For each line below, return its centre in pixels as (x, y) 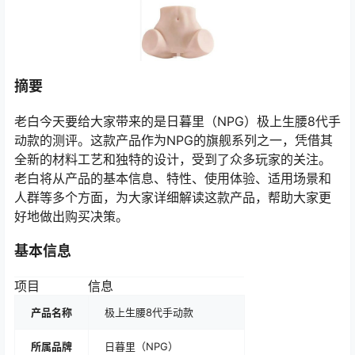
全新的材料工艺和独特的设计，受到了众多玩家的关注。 (173, 160)
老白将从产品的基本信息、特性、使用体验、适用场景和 (173, 179)
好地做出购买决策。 (71, 217)
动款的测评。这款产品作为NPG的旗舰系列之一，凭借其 (174, 141)
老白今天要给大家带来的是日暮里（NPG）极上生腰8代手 (177, 122)
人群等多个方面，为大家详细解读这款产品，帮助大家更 (173, 198)
